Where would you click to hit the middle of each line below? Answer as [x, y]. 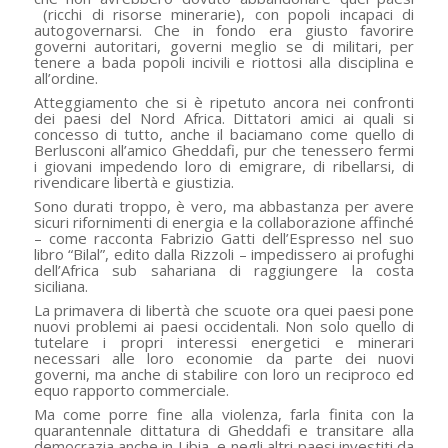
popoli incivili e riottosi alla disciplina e [278, 62]
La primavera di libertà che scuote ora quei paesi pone [224, 310]
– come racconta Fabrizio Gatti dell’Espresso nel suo [224, 238]
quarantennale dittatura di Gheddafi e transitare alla [224, 430]
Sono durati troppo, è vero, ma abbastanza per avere [224, 206]
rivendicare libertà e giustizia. [133, 182]
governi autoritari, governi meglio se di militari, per [224, 46]
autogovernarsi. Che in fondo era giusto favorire [224, 30]
